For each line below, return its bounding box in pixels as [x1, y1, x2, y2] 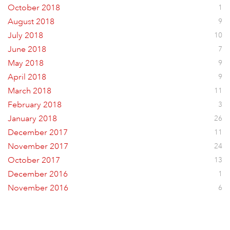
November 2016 [8, 183, 68, 193]
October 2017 [8, 155, 60, 165]
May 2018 [8, 58, 44, 68]
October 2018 [8, 3, 60, 13]
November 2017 [8, 141, 68, 151]
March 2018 [8, 86, 51, 96]
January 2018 [8, 113, 57, 124]
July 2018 [8, 30, 43, 41]
